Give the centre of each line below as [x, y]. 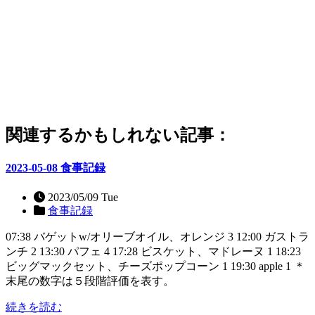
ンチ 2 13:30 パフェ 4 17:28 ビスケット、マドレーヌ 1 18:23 [153, 251]
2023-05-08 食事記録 [56, 168]
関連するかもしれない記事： [118, 135]
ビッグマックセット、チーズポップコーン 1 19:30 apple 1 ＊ [155, 266]
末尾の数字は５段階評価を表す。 [90, 281]
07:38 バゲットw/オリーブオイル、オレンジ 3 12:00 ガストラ [157, 236]
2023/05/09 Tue [82, 197]
